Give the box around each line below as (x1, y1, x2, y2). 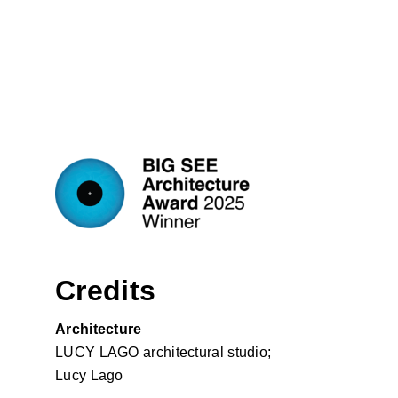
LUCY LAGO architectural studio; (55, 345, 272, 361)
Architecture (55, 322, 142, 338)
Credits (55, 275, 156, 307)
